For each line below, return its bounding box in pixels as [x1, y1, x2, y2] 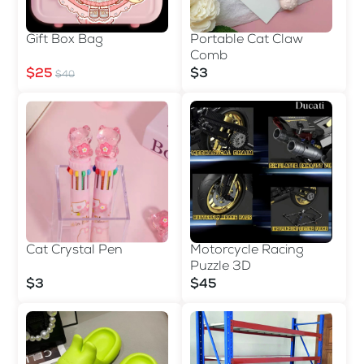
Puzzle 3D [190, 260, 251, 274]
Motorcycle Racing [190, 244, 304, 258]
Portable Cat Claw [190, 33, 303, 47]
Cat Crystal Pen [26, 244, 123, 258]
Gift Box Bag [26, 33, 103, 47]
